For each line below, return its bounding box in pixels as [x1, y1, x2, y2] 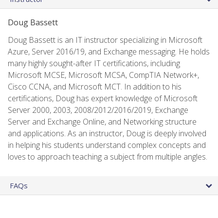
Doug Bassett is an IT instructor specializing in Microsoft [8, 34, 202, 45]
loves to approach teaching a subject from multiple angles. [8, 151, 207, 162]
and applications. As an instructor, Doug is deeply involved [8, 127, 206, 139]
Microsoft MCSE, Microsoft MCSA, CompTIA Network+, [8, 69, 199, 80]
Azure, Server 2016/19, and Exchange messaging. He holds [8, 46, 210, 57]
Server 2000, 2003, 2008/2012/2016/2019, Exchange [8, 104, 188, 115]
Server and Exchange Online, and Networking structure [8, 116, 197, 127]
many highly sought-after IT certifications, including [8, 57, 180, 69]
